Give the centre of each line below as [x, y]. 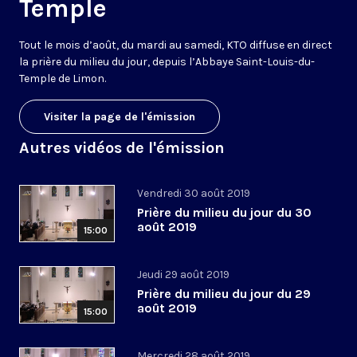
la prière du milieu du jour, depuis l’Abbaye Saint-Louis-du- [167, 62]
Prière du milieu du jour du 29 [224, 294]
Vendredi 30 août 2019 [194, 194]
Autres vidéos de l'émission [122, 148]
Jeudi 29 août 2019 [183, 275]
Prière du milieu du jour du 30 [224, 213]
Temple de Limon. [63, 79]
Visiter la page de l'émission [120, 117]
